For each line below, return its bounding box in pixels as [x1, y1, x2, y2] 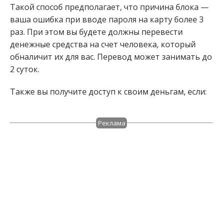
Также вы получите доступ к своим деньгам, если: [10, 86, 207, 97]
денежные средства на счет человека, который [10, 38, 196, 50]
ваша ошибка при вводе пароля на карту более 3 [10, 13, 204, 25]
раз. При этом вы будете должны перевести [10, 26, 183, 37]
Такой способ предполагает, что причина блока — [10, 1, 209, 12]
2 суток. [10, 63, 39, 75]
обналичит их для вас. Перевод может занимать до [10, 51, 212, 62]
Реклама [98, 118, 125, 127]
